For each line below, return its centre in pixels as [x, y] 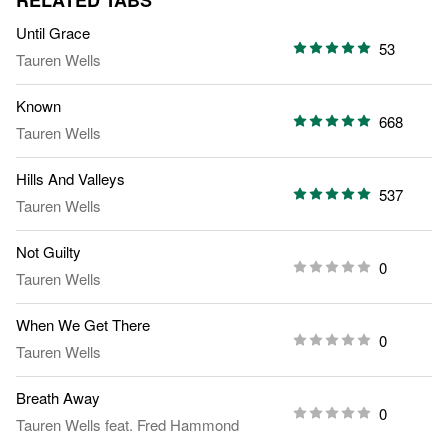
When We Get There [83, 325]
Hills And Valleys [70, 179]
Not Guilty [48, 252]
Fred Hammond [188, 425]
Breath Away [58, 398]
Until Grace [53, 33]
